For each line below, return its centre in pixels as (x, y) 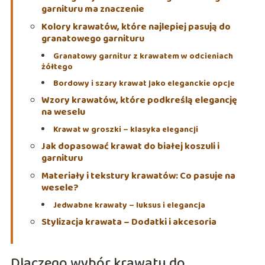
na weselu (63, 112)
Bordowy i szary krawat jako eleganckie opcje (144, 84)
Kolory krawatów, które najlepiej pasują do (136, 27)
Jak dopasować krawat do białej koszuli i (130, 147)
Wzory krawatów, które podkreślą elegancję (139, 101)
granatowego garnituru (93, 39)
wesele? (60, 188)
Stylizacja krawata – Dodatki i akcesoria (129, 222)
